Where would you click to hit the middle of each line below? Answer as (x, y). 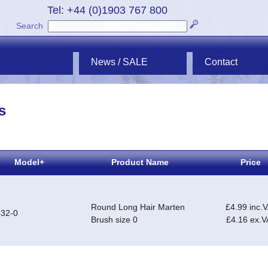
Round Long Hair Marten (138, 207)
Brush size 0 (114, 220)
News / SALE (119, 62)
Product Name (140, 162)
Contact (221, 62)
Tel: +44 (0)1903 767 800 (107, 10)
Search (30, 26)
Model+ (29, 162)
